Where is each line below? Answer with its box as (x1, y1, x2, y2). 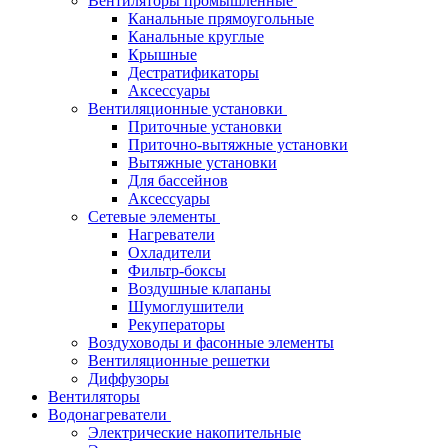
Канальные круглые (128, 28, 264, 46)
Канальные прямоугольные (128, 10, 314, 28)
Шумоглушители (128, 298, 244, 316)
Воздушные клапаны (128, 280, 271, 298)
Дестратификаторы (128, 64, 259, 82)
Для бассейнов (128, 172, 228, 190)
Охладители (128, 244, 211, 262)
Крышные (128, 46, 197, 64)
